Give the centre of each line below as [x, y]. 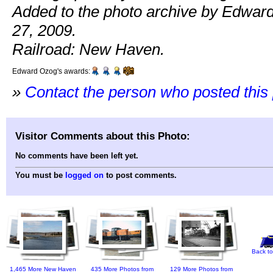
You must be [40, 175]
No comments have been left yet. [77, 156]
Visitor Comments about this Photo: [103, 136]
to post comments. [140, 175]
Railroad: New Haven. [88, 50]
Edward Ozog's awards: [51, 71]
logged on [84, 175]
